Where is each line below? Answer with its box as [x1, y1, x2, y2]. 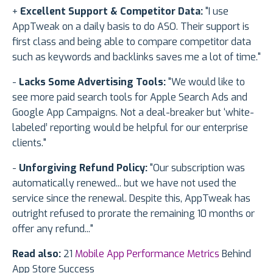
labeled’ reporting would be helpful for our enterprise [12, 121, 248, 134]
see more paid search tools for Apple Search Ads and [12, 90, 247, 104]
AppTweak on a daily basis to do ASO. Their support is [12, 19, 249, 33]
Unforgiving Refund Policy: [19, 161, 147, 174]
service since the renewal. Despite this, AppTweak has [12, 191, 250, 205]
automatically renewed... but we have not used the [12, 176, 236, 190]
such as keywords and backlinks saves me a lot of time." [12, 50, 261, 63]
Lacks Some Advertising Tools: [19, 75, 166, 88]
